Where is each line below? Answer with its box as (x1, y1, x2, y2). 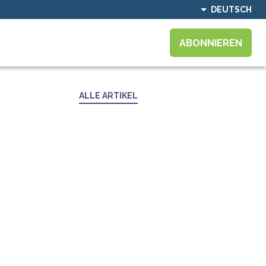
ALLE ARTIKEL (79, 91, 138, 100)
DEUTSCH (211, 5, 252, 14)
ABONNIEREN (179, 37, 242, 49)
